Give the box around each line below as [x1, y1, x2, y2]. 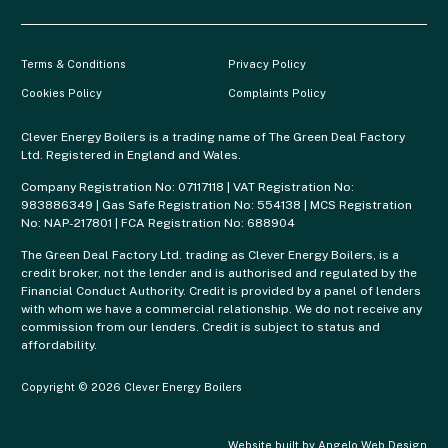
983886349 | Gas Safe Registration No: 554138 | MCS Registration [21, 197, 412, 212]
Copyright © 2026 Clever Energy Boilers [21, 380, 242, 393]
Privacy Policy [228, 57, 306, 70]
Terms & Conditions [21, 57, 126, 70]
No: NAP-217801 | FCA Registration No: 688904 [21, 215, 295, 230]
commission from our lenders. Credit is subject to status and [21, 319, 380, 334]
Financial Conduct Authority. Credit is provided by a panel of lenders [21, 283, 421, 298]
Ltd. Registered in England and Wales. [21, 147, 241, 162]
